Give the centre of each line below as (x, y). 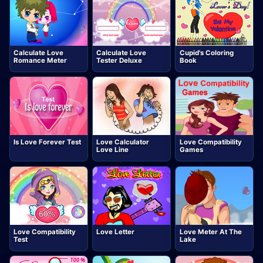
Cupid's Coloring (206, 53)
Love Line (113, 150)
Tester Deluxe (119, 60)
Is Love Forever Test (48, 142)
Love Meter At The (210, 232)
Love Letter (116, 232)
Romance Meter (41, 60)
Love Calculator (123, 142)
